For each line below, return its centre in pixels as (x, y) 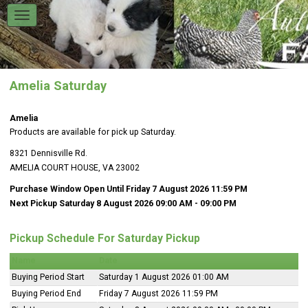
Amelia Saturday (58, 85)
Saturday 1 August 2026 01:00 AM (164, 277)
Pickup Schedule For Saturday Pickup (105, 238)
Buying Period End (46, 293)
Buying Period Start (48, 277)
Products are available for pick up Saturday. (93, 132)
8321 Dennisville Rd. (48, 153)
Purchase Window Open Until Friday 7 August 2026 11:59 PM (129, 189)
